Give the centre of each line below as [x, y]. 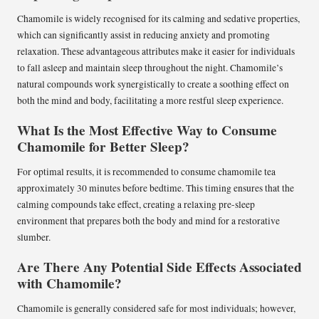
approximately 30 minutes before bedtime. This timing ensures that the [156, 188]
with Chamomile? [69, 284]
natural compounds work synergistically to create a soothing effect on [153, 84]
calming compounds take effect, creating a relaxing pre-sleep [136, 205]
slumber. [34, 237]
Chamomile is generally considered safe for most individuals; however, [156, 309]
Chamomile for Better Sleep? [103, 147]
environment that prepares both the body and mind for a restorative [148, 221]
